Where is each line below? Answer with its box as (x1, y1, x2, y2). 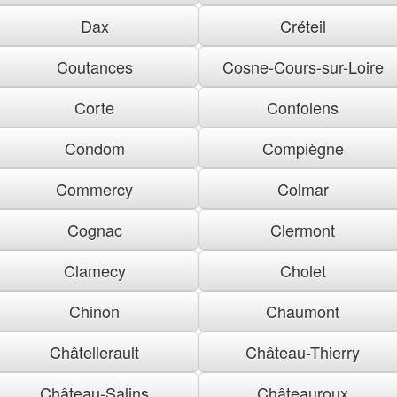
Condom (64, 136, 125, 160)
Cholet (279, 258, 326, 282)
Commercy (56, 176, 133, 200)
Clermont (270, 217, 335, 241)
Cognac (66, 217, 122, 241)
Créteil (279, 13, 326, 37)
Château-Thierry (245, 339, 360, 363)
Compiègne (261, 136, 344, 160)
